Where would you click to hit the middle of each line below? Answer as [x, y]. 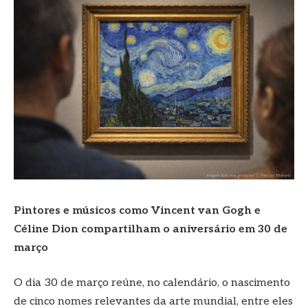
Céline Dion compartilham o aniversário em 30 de [151, 229]
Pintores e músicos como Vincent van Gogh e [137, 210]
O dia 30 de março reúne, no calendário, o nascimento [152, 283]
